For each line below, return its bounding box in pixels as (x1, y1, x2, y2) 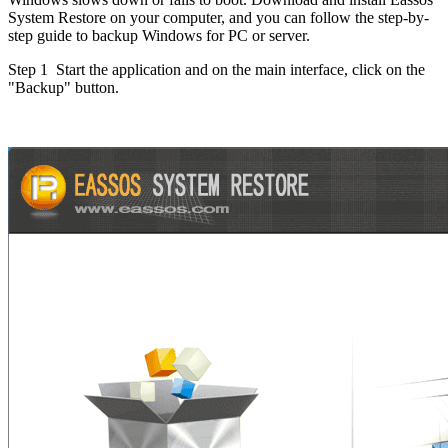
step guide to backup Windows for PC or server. (8, 27, 310, 45)
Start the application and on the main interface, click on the (48, 61, 425, 79)
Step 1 (8, 61, 48, 79)
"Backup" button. (8, 79, 119, 97)
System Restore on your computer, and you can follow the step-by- (8, 9, 429, 27)
